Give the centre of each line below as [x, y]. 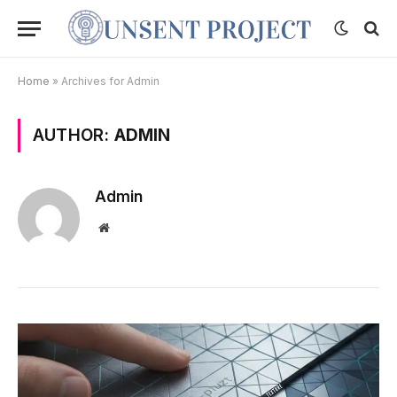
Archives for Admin [110, 81]
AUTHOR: [74, 135]
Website [128, 227]
